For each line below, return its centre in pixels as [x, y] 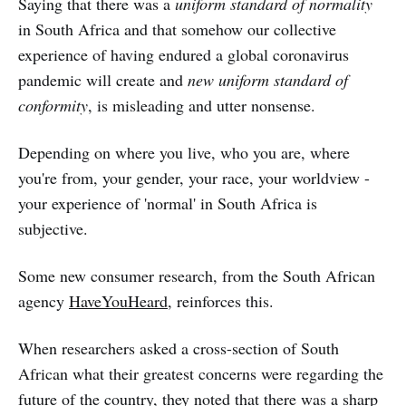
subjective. [53, 228]
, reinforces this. [221, 300]
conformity [53, 105]
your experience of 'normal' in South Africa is [168, 203]
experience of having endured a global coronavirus [184, 54]
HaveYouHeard [118, 300]
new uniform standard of [268, 79]
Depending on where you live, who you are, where [184, 152]
